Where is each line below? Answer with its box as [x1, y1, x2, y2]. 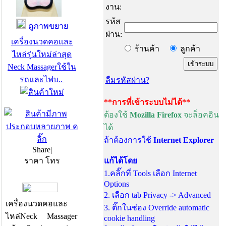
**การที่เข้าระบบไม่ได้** [103, 98, 190, 106]
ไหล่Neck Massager [6, 212, 77, 220]
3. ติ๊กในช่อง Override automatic [103, 203, 209, 212]
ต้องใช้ [103, 110, 130, 119]
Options [103, 180, 129, 188]
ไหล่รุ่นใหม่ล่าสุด [12, 50, 72, 59]
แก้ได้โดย [103, 156, 137, 165]
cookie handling [103, 214, 155, 222]
